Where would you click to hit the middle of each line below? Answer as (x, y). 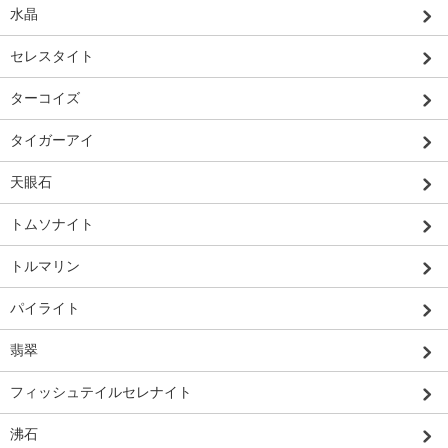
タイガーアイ (52, 139)
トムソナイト (52, 223)
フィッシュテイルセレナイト (101, 391)
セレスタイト (52, 55)
